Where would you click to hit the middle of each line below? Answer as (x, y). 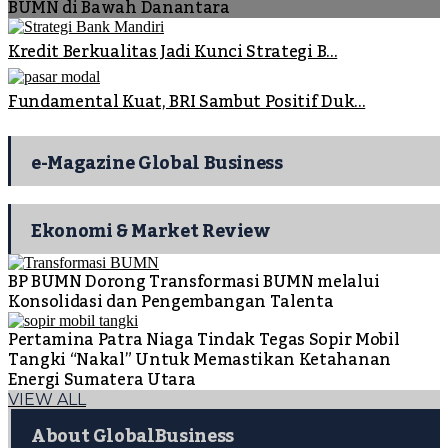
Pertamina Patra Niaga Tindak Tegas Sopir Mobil (204, 339)
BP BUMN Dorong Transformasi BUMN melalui (194, 281)
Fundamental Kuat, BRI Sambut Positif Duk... (187, 101)
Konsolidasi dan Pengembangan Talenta (171, 301)
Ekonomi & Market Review (151, 230)
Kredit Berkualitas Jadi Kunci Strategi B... (173, 51)
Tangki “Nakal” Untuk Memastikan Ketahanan (199, 359)
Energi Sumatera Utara (102, 379)
